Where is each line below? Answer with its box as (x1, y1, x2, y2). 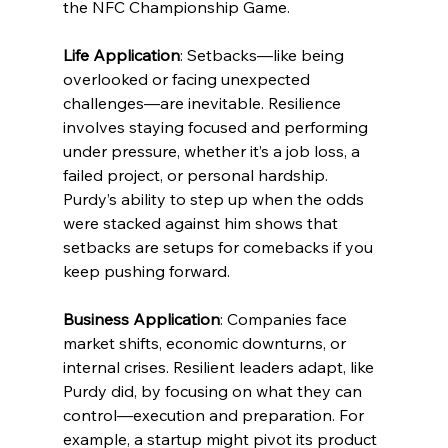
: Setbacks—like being (179, 45, 348, 66)
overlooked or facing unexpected (62, 69, 314, 90)
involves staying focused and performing (62, 117, 372, 138)
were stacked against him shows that (62, 213, 342, 234)
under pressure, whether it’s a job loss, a (62, 141, 364, 162)
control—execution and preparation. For (62, 405, 368, 426)
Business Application (62, 309, 220, 330)
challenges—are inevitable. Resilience (62, 93, 345, 114)
